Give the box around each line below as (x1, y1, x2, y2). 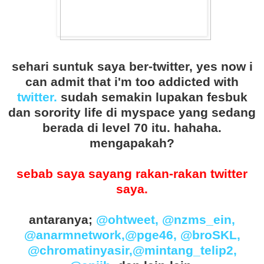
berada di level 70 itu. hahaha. (42, 121, 222, 135)
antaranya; (29, 213, 96, 227)
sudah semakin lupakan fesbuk (57, 90, 247, 104)
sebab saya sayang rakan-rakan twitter (16, 167, 247, 181)
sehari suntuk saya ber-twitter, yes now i (11, 60, 253, 74)
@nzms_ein (162, 213, 232, 227)
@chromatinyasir (27, 243, 129, 258)
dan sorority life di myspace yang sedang (8, 105, 256, 120)
